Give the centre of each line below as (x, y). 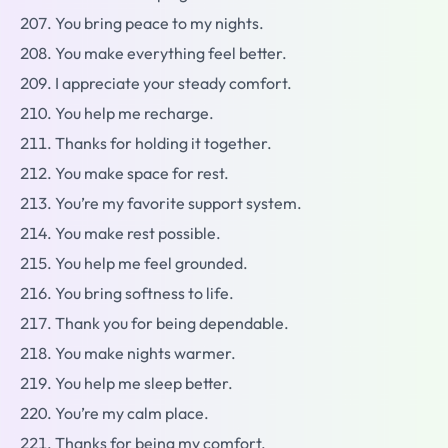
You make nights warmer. (145, 353)
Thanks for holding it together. (163, 143)
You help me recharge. (134, 113)
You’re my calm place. (132, 413)
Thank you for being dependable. (172, 323)
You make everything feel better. (171, 53)
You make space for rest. (142, 173)
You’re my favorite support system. (178, 203)
